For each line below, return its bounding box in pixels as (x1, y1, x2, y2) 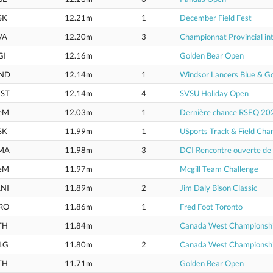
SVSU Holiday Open (180, 88, 249, 98)
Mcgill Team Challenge (180, 164, 258, 174)
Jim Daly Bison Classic (180, 183, 257, 193)
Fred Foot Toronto (180, 202, 243, 211)
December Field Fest (180, 13, 252, 23)
